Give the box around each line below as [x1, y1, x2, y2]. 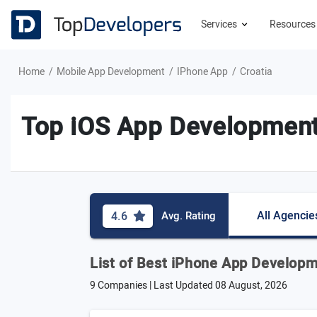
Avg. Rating [161, 208, 216, 224]
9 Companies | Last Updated [90, 278, 215, 293]
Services [201, 17, 239, 32]
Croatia [240, 64, 272, 79]
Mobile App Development [57, 64, 165, 79]
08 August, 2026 [215, 278, 287, 293]
